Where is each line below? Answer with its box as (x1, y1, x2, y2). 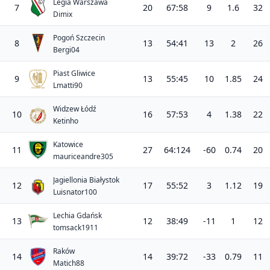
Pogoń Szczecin (53, 32, 105, 43)
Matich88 (53, 257, 84, 268)
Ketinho (53, 115, 78, 126)
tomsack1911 (53, 222, 98, 233)
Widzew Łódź (53, 103, 96, 114)
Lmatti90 (53, 80, 83, 90)
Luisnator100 (53, 186, 97, 197)
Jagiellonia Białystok (53, 174, 119, 185)
